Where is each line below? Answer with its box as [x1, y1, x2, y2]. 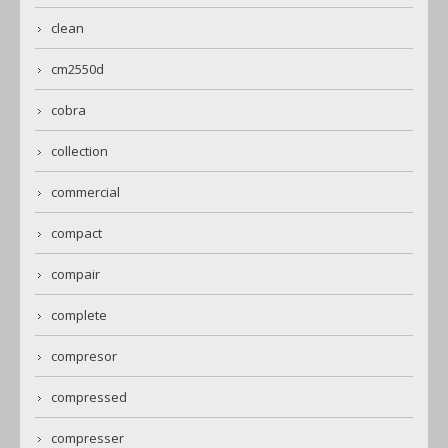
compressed [51, 388, 127, 407]
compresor [51, 347, 117, 366]
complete [51, 306, 107, 325]
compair [51, 265, 100, 284]
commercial [51, 183, 120, 202]
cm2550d [51, 60, 104, 79]
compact [51, 224, 102, 243]
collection [51, 142, 108, 161]
